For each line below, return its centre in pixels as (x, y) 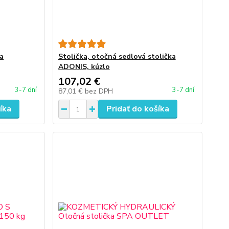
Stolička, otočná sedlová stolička (117, 56)
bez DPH (99, 91)
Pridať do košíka (138, 109)
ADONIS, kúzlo (84, 67)
